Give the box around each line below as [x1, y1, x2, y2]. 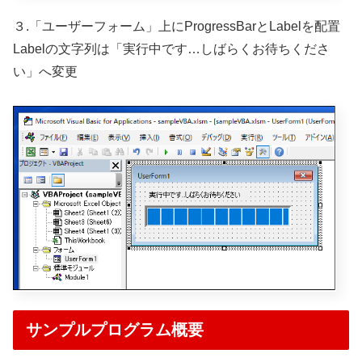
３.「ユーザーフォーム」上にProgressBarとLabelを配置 [13, 19, 340, 34]
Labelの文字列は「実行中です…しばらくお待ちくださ [13, 42, 330, 57]
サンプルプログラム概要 [26, 320, 204, 339]
